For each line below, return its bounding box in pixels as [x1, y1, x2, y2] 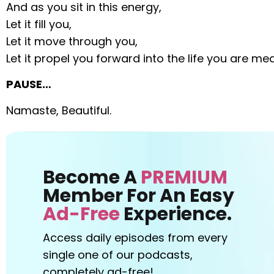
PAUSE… [6, 76, 52, 92]
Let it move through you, [6, 33, 138, 49]
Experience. [120, 201, 232, 227]
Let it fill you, [6, 16, 72, 32]
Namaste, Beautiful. [6, 102, 112, 118]
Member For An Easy [43, 182, 235, 209]
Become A [43, 164, 141, 190]
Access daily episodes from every [43, 229, 228, 245]
